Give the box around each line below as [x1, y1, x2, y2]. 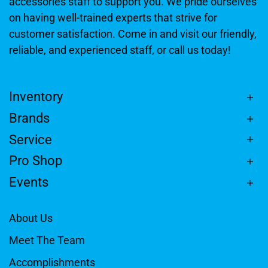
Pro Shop [9, 153, 62, 169]
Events [9, 175, 48, 190]
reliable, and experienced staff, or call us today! [9, 44, 231, 57]
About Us [9, 212, 53, 225]
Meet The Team [9, 234, 85, 247]
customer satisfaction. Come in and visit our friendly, [9, 28, 257, 41]
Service [9, 132, 52, 147]
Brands [9, 110, 50, 126]
